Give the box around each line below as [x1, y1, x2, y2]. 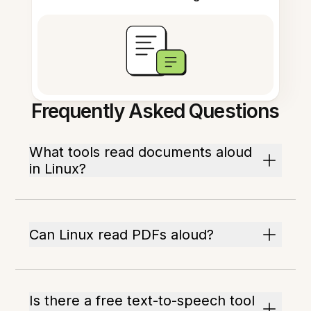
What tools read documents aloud [29, 144, 253, 161]
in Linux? [29, 160, 87, 178]
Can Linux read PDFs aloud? [29, 226, 215, 244]
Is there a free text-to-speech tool [29, 292, 255, 310]
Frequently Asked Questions [31, 99, 280, 124]
